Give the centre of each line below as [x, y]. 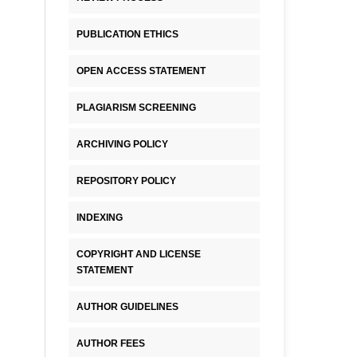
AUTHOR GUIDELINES [127, 306]
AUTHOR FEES [111, 343]
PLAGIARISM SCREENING [136, 108]
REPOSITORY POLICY [126, 181]
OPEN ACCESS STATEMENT [141, 71]
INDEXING [100, 218]
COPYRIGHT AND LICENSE [139, 254]
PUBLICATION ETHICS [127, 35]
